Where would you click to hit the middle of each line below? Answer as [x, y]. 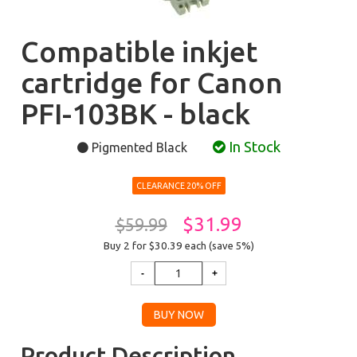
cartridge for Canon [152, 82]
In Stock [253, 147]
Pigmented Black [139, 147]
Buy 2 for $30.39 [144, 246]
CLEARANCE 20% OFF [178, 186]
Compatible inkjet [139, 51]
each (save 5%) [219, 245]
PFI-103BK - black [136, 114]
